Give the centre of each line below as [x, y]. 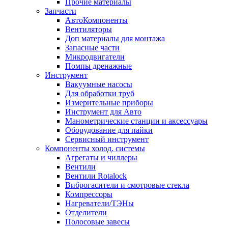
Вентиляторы [89, 29]
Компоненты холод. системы [95, 148]
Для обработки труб [100, 93]
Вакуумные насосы [99, 84]
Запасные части [92, 48]
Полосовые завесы [97, 222]
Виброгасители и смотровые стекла [127, 185]
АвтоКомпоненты [96, 20]
